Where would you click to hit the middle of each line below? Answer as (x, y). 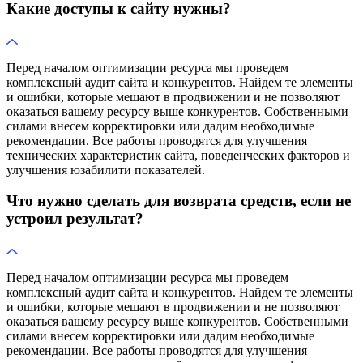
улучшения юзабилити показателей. (106, 169)
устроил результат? (75, 219)
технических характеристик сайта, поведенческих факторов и (178, 155)
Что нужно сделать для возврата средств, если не (179, 201)
